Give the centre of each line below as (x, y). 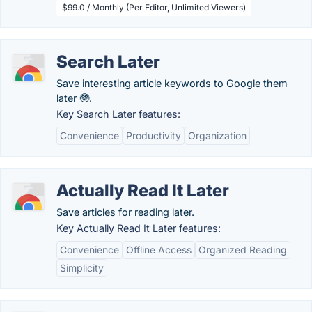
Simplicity (82, 268)
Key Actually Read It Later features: (139, 228)
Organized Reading (243, 250)
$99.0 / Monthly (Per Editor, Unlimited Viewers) (154, 7)
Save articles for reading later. (125, 212)
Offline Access (159, 250)
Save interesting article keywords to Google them (172, 83)
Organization (217, 135)
